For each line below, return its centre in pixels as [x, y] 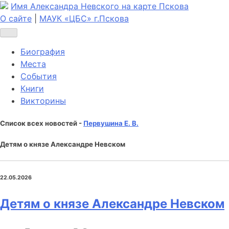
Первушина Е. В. [111, 123]
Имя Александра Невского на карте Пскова [100, 6]
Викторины [43, 101]
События [39, 76]
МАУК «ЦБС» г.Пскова [84, 18]
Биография [43, 52]
